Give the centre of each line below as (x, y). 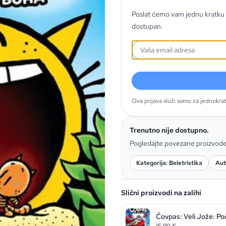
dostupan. (147, 26)
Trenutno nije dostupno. (169, 130)
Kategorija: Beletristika (169, 163)
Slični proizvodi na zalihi (161, 193)
